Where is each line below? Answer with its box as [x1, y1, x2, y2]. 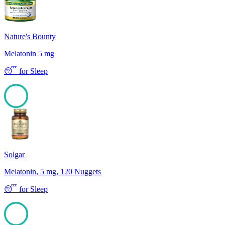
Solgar [4, 150, 25, 159]
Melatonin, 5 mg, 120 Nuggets [4, 167, 101, 176]
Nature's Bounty [4, 32, 56, 41]
